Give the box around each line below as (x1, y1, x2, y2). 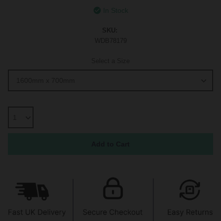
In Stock (103, 6, 128, 14)
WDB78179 (94, 37, 127, 45)
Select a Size (91, 57, 130, 65)
